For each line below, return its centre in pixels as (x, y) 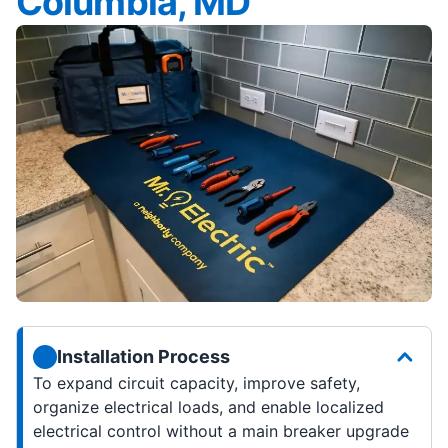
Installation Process (143, 357)
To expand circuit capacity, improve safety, (196, 383)
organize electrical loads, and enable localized (208, 407)
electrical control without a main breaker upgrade (221, 431)
